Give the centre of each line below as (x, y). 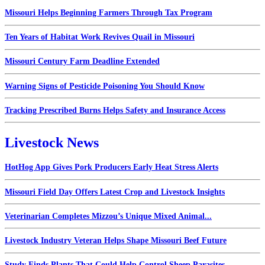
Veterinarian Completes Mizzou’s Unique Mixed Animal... (108, 216)
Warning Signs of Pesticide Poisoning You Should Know (105, 86)
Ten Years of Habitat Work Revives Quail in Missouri (100, 37)
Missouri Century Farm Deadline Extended (82, 62)
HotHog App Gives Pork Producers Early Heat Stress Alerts (112, 167)
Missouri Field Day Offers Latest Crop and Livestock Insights (115, 192)
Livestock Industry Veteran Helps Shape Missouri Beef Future (116, 240)
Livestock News (52, 143)
